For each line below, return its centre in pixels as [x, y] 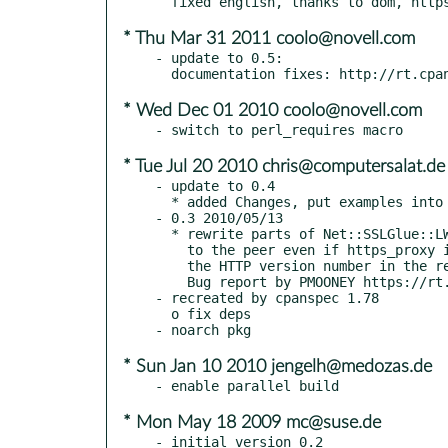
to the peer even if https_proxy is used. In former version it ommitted [171, 249]
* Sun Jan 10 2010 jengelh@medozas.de [277, 366]
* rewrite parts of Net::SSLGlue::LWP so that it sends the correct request [163, 233]
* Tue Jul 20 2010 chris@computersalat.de [284, 166]
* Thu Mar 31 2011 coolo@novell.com [269, 38]
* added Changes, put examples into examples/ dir [163, 201]
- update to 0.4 [215, 185]
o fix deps [163, 313]
